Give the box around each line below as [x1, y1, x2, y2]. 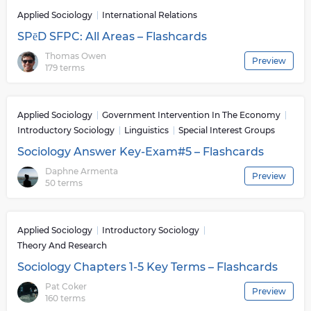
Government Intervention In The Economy [102, 110, 280, 120]
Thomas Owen [45, 50, 106, 61]
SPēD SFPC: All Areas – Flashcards [17, 30, 207, 43]
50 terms [45, 177, 83, 188]
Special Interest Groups [178, 125, 275, 135]
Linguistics [124, 125, 169, 135]
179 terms [45, 62, 85, 73]
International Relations [102, 10, 197, 20]
